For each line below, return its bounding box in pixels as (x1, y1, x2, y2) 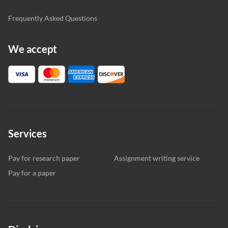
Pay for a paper (8, 168, 56, 178)
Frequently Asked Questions (8, 13, 97, 22)
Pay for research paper (8, 154, 80, 163)
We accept (8, 42, 57, 55)
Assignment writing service (114, 154, 199, 163)
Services (8, 127, 47, 140)
